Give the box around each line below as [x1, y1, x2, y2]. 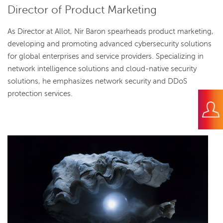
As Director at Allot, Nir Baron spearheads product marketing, [7, 27, 214, 35]
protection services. [7, 89, 73, 98]
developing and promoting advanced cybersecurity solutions [7, 39, 212, 48]
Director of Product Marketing [7, 3, 157, 16]
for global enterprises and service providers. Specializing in [7, 52, 204, 60]
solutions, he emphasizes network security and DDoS [7, 77, 187, 85]
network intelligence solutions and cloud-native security [7, 64, 197, 73]
